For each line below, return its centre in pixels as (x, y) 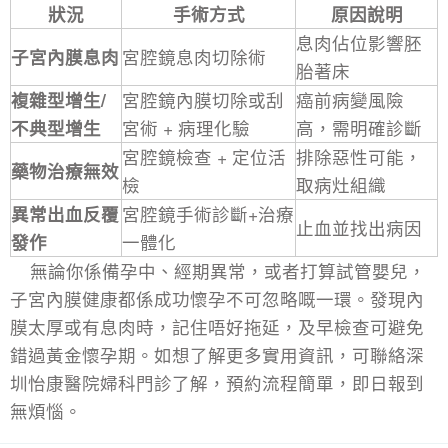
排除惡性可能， (359, 156)
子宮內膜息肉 (65, 56)
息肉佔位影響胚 (359, 42)
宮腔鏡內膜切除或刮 (203, 99)
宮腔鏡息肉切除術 (194, 56)
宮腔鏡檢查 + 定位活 (204, 156)
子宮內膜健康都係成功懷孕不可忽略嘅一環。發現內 (217, 298)
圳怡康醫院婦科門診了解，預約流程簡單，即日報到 (217, 382)
